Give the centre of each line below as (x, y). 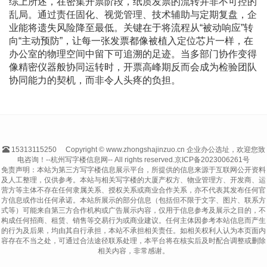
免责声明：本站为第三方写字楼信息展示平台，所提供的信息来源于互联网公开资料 (133, 170)
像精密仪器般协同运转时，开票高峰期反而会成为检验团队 (133, 67)
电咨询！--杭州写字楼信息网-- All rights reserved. (96, 160)
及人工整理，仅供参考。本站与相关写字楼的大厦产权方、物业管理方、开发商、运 (133, 180)
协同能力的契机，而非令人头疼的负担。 (95, 80)
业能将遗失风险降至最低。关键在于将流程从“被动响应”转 (131, 28)
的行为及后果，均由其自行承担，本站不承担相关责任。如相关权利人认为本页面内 (133, 231)
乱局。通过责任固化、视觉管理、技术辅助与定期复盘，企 (133, 15)
